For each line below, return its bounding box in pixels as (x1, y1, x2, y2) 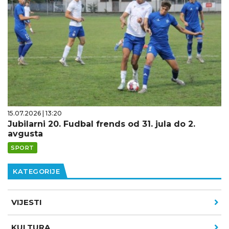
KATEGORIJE (13, 167, 60, 176)
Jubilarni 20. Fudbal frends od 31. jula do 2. (8, 119, 195, 129)
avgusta (8, 129, 43, 139)
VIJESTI (11, 197, 42, 208)
